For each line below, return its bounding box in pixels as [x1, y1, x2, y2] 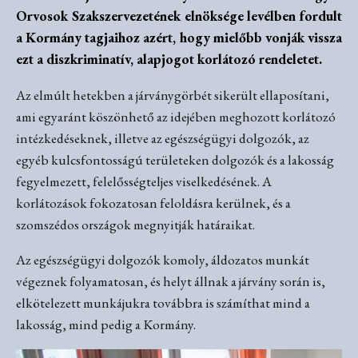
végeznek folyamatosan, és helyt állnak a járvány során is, [16, 272, 325, 290]
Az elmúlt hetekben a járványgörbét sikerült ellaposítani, [16, 86, 329, 104]
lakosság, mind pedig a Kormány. [16, 315, 196, 333]
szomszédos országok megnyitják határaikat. [16, 215, 255, 233]
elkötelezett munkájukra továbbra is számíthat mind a [16, 293, 310, 312]
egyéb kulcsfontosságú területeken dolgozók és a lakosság [16, 150, 334, 169]
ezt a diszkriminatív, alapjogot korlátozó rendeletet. [16, 50, 322, 69]
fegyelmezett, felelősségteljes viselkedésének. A [16, 172, 272, 190]
